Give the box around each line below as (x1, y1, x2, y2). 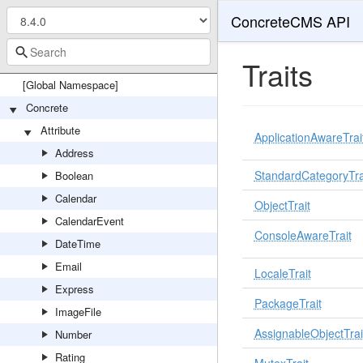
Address (55, 145, 94, 160)
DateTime (55, 236, 100, 251)
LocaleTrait (254, 265, 311, 281)
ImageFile (55, 304, 101, 319)
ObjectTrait (254, 197, 310, 213)
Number (55, 327, 92, 342)
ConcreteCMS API (230, 11, 350, 32)
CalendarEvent (55, 213, 124, 228)
